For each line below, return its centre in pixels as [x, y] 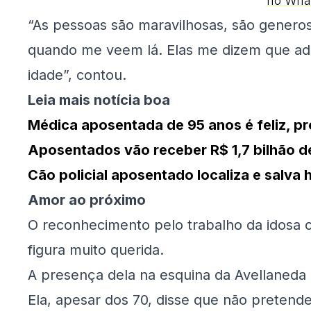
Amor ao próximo [87, 200]
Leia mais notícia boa [99, 100]
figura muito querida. [96, 250]
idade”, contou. [77, 75]
